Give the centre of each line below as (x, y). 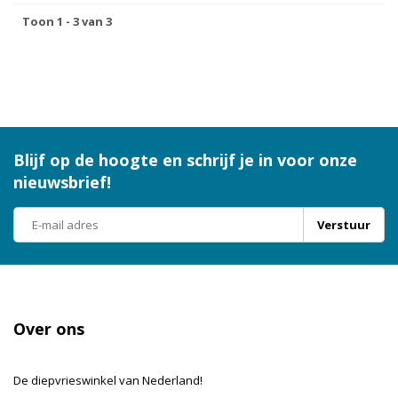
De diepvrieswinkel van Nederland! (108, 381)
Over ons (49, 329)
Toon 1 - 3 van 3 (67, 22)
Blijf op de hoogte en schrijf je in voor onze (185, 160)
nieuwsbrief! (62, 183)
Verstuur (344, 225)
